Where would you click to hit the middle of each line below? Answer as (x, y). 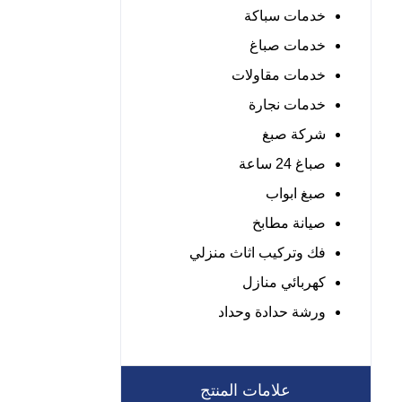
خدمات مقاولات (279, 75)
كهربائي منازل (284, 282)
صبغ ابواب (296, 193)
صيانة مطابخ (289, 223)
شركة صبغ (294, 134)
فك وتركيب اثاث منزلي (258, 253)
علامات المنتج (246, 390)
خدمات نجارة (288, 105)
